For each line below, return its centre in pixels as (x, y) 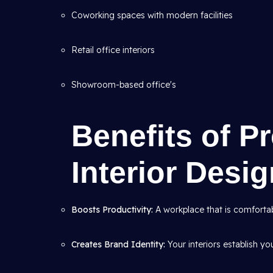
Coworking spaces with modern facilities (152, 15)
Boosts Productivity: (112, 210)
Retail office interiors (113, 50)
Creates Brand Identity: (118, 244)
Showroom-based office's (124, 85)
